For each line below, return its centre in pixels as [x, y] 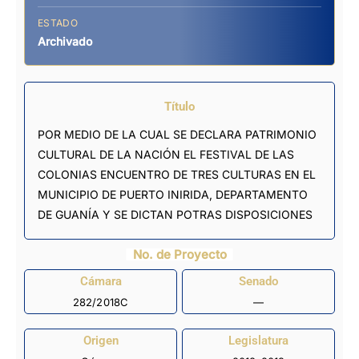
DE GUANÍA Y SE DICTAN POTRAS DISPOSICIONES [175, 214]
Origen [101, 341]
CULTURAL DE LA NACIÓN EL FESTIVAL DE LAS [166, 154]
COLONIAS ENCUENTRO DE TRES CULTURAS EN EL [177, 174]
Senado [258, 282]
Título [179, 106]
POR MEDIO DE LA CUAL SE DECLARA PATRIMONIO [177, 134]
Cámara [101, 282]
